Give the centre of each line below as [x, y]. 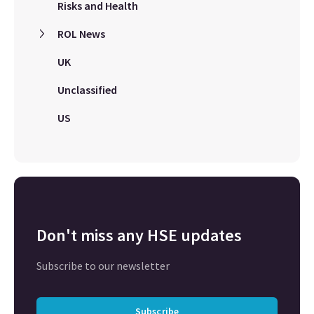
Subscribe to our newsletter [103, 266]
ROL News [81, 34]
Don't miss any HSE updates [139, 235]
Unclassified [87, 90]
